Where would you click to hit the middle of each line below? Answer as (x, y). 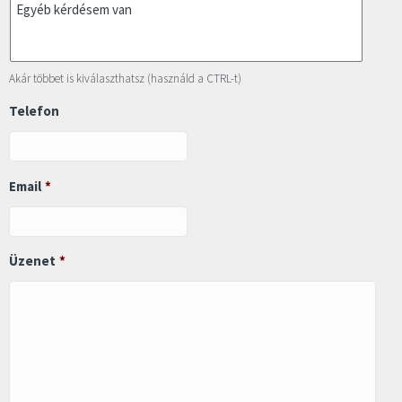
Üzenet (32, 261)
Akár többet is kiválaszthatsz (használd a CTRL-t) (125, 78)
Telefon (34, 111)
